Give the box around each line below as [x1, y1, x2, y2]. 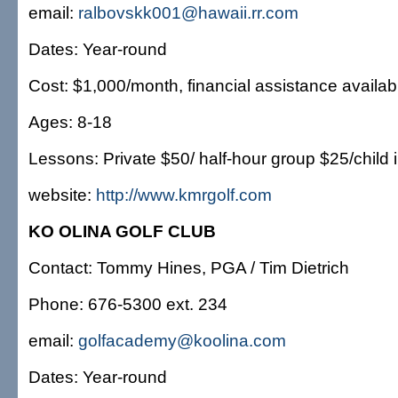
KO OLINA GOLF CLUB [28, 221, 216, 241]
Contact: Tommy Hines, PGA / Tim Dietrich [28, 258, 349, 277]
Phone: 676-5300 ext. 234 [28, 294, 227, 314]
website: [28, 185, 96, 204]
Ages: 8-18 [28, 112, 112, 131]
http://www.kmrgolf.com [96, 185, 272, 204]
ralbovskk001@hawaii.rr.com [78, 3, 298, 22]
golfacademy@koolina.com [78, 330, 286, 350]
